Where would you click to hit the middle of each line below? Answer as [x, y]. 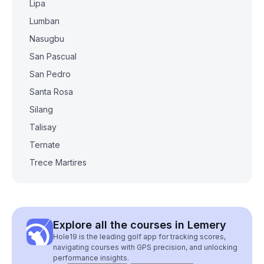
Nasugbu [47, 39]
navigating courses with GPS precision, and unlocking [145, 247]
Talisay [43, 127]
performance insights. [91, 258]
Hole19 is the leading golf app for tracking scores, [139, 237]
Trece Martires [58, 162]
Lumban [44, 21]
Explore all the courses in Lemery [140, 225]
